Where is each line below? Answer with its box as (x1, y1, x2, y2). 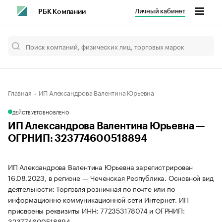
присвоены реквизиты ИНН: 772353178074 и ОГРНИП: (8, 205, 185, 216)
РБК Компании (38, 8, 86, 15)
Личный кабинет (134, 8, 185, 14)
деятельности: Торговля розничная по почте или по (8, 183, 175, 194)
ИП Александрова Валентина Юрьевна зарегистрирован (8, 161, 193, 172)
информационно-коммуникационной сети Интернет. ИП (8, 194, 189, 205)
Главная (8, 87, 32, 97)
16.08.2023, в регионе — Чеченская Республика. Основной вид (8, 172, 214, 183)
